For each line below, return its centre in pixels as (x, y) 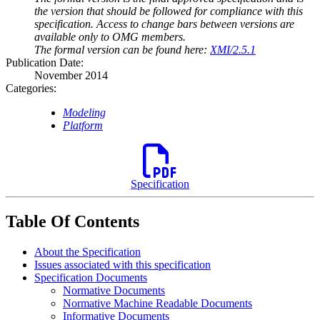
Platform (83, 126)
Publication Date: (45, 63)
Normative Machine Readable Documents (157, 303)
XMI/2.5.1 (233, 50)
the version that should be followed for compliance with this (169, 11)
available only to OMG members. (110, 37)
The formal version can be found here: (122, 50)
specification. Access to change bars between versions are (164, 24)
